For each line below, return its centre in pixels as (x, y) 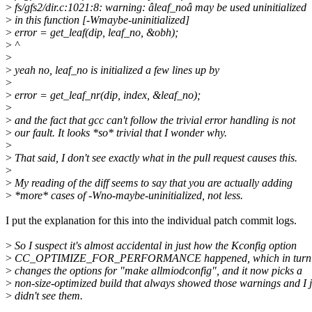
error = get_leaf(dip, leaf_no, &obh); (95, 33)
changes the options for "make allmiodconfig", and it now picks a (157, 271)
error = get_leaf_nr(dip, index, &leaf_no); (106, 95)
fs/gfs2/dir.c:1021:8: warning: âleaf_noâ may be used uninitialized (159, 8)
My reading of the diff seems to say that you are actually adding (152, 183)
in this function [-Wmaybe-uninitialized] (101, 20)
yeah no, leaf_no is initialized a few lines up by (116, 70)
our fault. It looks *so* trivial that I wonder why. (119, 133)
